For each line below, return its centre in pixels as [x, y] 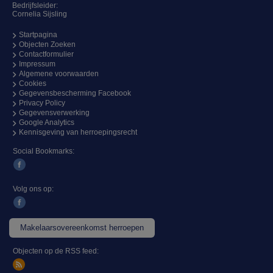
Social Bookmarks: [44, 151]
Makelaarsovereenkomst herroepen [82, 228]
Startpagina [38, 35]
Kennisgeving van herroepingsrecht [78, 133]
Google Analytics [47, 123]
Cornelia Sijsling [40, 14]
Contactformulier [46, 55]
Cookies [33, 84]
